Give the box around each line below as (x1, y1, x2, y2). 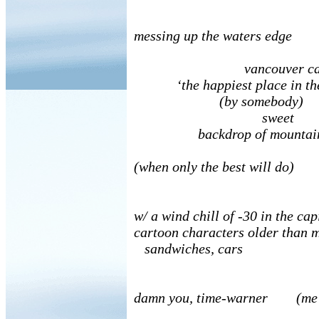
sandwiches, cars (134, 241, 243, 256)
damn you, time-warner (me (134, 290, 318, 305)
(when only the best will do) (134, 159, 294, 174)
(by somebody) (134, 93, 303, 109)
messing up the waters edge (134, 28, 292, 43)
